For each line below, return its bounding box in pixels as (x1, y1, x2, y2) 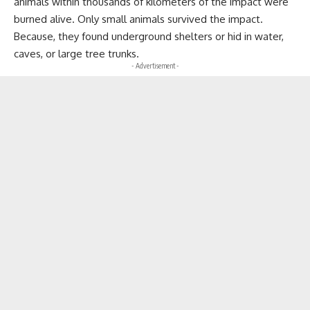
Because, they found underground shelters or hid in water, (14, 30, 284, 44)
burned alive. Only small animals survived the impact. (14, 12, 263, 26)
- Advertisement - (131, 62, 179, 71)
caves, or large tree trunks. (14, 47, 139, 61)
